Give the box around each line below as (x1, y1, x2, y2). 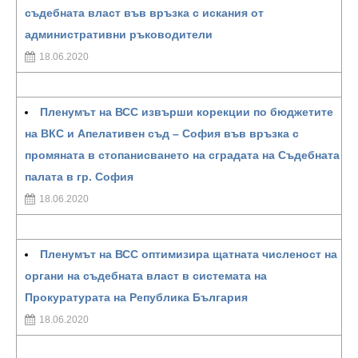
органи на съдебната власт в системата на (25, 269, 267, 282)
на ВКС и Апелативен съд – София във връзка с (25, 127, 299, 140)
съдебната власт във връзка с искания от (25, 6, 264, 19)
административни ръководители (25, 28, 213, 41)
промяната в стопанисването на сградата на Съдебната (25, 149, 340, 161)
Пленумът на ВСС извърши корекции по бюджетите (40, 105, 333, 118)
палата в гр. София (25, 170, 133, 183)
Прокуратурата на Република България (25, 291, 248, 304)
